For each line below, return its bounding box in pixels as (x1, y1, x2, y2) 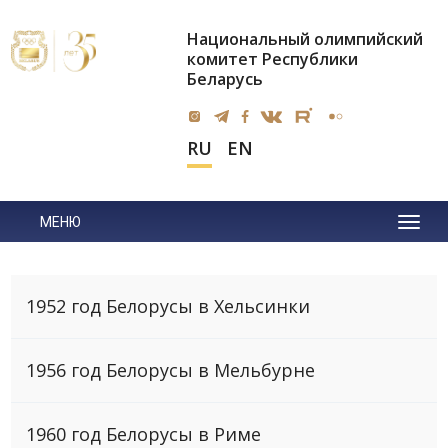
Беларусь (186, 68, 263, 90)
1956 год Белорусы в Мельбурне (26, 357, 316, 382)
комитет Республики (186, 48, 358, 70)
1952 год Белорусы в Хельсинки (26, 293, 311, 318)
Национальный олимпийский (186, 28, 423, 50)
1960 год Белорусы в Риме (26, 421, 262, 446)
